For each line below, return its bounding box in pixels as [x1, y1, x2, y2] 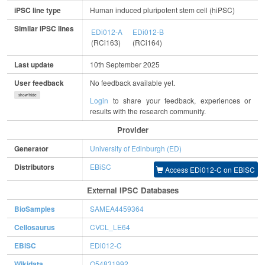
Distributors [14, 161, 54, 173]
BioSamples [14, 203, 55, 215]
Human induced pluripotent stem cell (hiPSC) [90, 5, 235, 15]
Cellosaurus [14, 222, 55, 233]
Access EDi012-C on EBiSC [165, 164, 256, 175]
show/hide [18, 92, 37, 98]
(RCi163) [91, 37, 121, 48]
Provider [117, 124, 148, 136]
